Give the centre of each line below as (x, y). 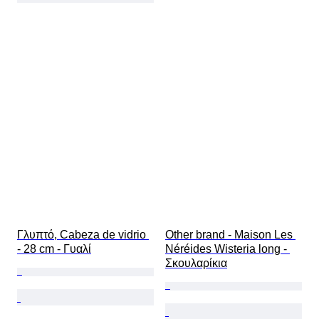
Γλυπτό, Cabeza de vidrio (83, 235)
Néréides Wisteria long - (228, 249)
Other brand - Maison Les (230, 235)
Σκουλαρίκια (196, 263)
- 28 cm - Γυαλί (54, 249)
